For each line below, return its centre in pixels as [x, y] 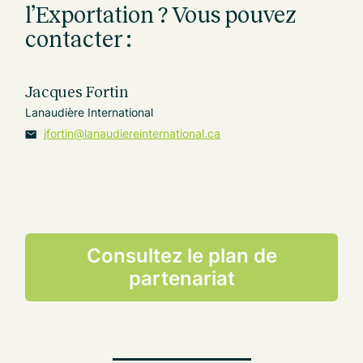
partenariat [181, 279]
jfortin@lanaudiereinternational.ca [132, 133]
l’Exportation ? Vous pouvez [161, 15]
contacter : [79, 39]
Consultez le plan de [181, 256]
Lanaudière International [90, 113]
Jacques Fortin [77, 92]
